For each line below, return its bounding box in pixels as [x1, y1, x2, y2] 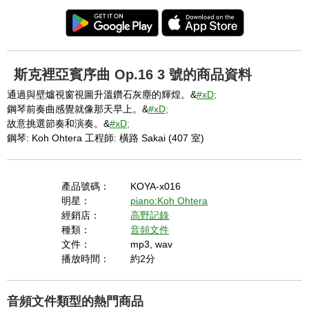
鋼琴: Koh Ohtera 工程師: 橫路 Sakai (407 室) [7, 132, 204, 143]
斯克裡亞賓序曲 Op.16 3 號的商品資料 [14, 67, 252, 82]
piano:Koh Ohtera [130, 195, 208, 206]
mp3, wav [130, 239, 173, 250]
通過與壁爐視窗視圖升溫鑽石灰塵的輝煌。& [7, 89, 197, 100]
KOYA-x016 [130, 181, 181, 192]
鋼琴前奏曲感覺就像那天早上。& [7, 103, 148, 114]
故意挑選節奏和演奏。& [7, 118, 110, 129]
